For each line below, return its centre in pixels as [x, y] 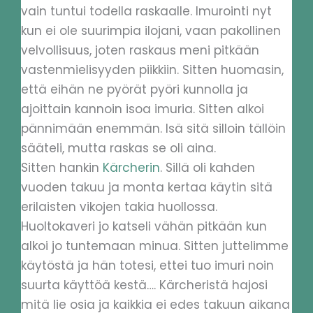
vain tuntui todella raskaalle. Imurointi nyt [146, 12]
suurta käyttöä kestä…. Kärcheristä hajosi [144, 285]
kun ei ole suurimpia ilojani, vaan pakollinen [151, 31]
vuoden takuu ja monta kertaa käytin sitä [147, 188]
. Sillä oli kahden [208, 168]
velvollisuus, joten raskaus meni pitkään [140, 51]
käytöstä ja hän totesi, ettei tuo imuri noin [147, 266]
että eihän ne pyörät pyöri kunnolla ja [134, 90]
